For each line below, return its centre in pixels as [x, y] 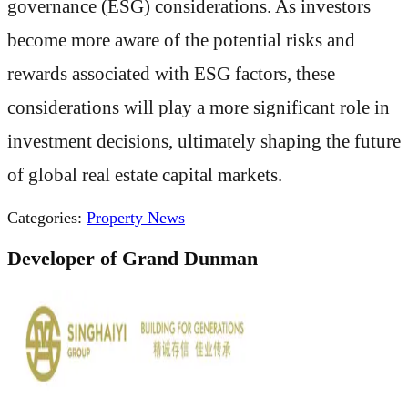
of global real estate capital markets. [145, 174]
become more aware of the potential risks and [181, 40]
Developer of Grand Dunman [133, 258]
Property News [136, 218]
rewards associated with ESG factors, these [171, 73]
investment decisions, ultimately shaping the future [204, 141]
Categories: [45, 218]
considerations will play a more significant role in [199, 107]
